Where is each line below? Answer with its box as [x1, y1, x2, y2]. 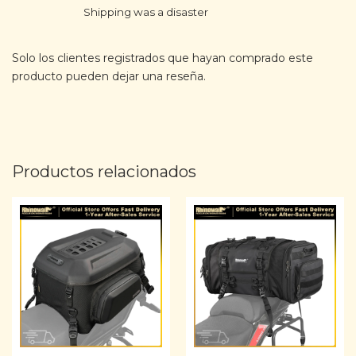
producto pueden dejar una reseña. [12, 69, 206, 84]
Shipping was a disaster [83, 6, 208, 19]
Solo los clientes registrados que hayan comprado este [12, 51, 313, 66]
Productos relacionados [12, 162, 196, 182]
